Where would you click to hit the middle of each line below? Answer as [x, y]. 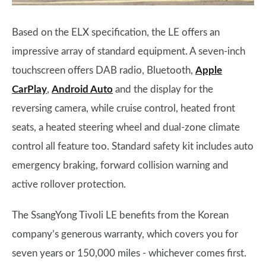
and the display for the [163, 89]
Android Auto [82, 89]
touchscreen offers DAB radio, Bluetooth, [104, 70]
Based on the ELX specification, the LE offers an [116, 32]
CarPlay [29, 89]
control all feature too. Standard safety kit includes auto [133, 146]
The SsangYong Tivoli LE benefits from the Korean [120, 215]
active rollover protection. [69, 184]
